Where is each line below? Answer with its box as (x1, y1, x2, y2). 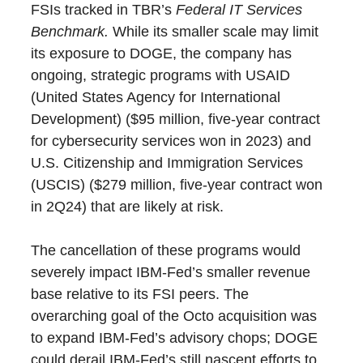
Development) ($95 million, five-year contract (31, 111, 321, 128)
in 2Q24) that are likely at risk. (31, 199, 224, 216)
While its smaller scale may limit (109, 23, 319, 41)
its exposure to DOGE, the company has (31, 45, 293, 62)
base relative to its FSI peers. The (31, 286, 250, 303)
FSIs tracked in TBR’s (31, 2, 177, 19)
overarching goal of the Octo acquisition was (31, 308, 318, 325)
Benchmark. (31, 23, 109, 41)
